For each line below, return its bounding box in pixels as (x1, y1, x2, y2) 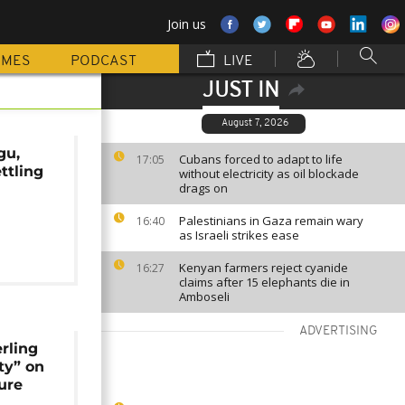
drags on (179, 180, 228, 196)
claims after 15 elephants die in (179, 274, 350, 290)
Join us (167, 15, 206, 33)
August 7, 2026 (221, 118, 288, 128)
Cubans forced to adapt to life (179, 151, 343, 167)
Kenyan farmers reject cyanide (179, 259, 348, 276)
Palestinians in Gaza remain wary (179, 212, 363, 229)
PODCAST (71, 54, 137, 69)
